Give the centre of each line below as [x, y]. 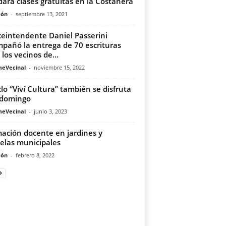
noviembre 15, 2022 [59, 67]
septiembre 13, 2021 [41, 14]
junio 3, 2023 [50, 111]
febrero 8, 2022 [35, 155]
